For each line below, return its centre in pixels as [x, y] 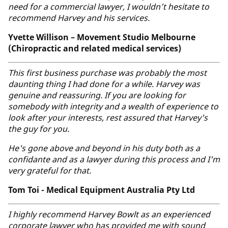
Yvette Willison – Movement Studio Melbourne [102, 37]
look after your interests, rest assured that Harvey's [108, 117]
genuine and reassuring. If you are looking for [97, 95]
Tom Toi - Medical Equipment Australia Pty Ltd [102, 190]
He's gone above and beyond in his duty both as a [104, 148]
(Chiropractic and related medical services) [95, 48]
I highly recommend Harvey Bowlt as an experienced [109, 214]
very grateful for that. [51, 170]
